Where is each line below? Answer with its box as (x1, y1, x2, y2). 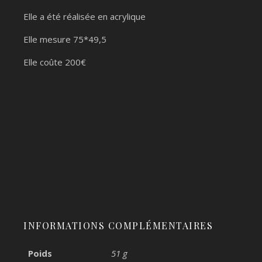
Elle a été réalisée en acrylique (23, 11, 146, 22)
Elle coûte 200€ (23, 56, 86, 68)
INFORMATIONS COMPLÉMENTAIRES (23, 219, 213, 232)
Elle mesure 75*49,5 (23, 33, 106, 45)
